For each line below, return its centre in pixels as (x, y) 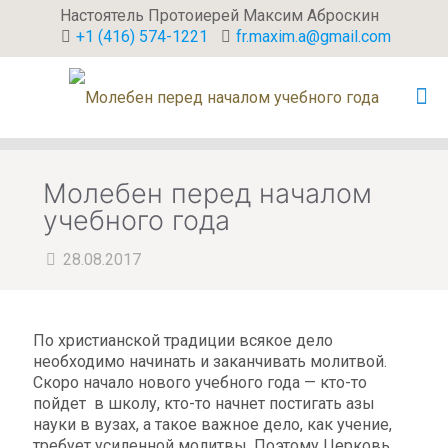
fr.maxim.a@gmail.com (313, 36)
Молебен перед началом (207, 193)
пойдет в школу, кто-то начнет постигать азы (204, 403)
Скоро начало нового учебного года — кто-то (200, 382)
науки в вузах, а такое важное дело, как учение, (212, 424)
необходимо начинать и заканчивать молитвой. (210, 361)
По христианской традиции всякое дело (183, 340)
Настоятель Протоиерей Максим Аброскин (219, 15)
